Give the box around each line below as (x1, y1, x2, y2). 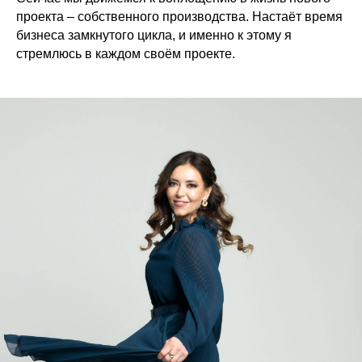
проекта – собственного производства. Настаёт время (16, 10, 343, 24)
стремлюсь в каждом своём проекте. (16, 47, 235, 61)
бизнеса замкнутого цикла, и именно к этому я (16, 28, 292, 43)
